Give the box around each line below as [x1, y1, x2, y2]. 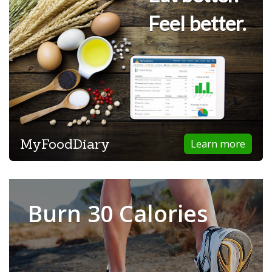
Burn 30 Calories [27, 197, 208, 229]
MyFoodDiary [20, 134, 110, 153]
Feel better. [148, 10, 246, 35]
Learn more [191, 137, 246, 151]
